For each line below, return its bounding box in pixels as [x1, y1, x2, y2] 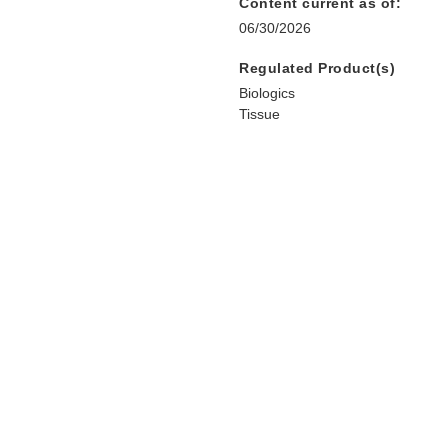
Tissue [239, 106, 280, 123]
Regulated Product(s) [239, 60, 395, 77]
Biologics [239, 85, 295, 102]
